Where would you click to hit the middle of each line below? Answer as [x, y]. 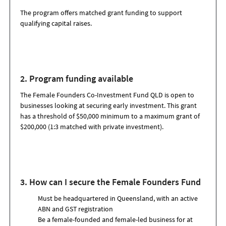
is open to [179, 95]
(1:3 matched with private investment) [105, 127]
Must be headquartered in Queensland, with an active [118, 198]
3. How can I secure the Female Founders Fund [110, 182]
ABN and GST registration [75, 209]
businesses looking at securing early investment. [94, 105]
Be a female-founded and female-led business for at [115, 219]
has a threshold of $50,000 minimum [76, 116]
